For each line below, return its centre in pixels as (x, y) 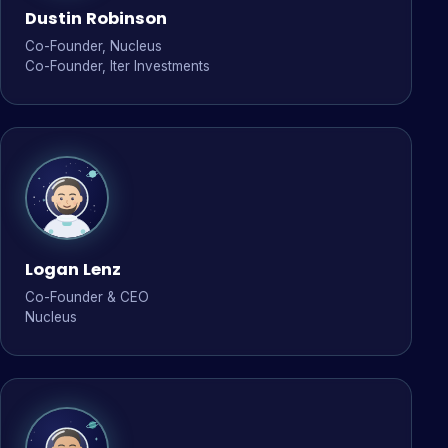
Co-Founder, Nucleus (93, 46)
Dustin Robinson (96, 18)
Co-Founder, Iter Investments (117, 66)
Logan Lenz (73, 269)
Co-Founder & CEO (87, 297)
